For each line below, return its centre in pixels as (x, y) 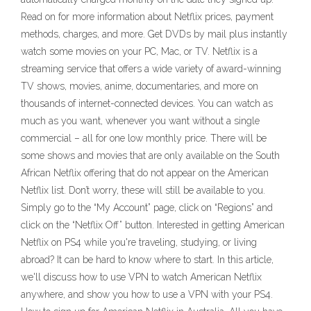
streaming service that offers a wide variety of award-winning (151, 69)
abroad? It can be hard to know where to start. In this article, (147, 260)
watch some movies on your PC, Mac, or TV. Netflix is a (139, 51)
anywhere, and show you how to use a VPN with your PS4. (147, 294)
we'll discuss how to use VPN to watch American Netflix (141, 277)
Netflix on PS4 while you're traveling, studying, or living (139, 242)
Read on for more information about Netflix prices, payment (147, 17)
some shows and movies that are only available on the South (150, 155)
